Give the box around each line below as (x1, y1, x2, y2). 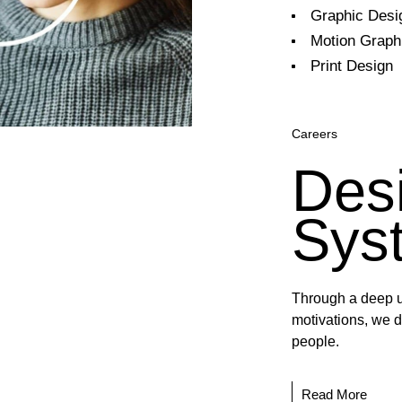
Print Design (310, 57, 394, 74)
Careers (292, 126, 338, 141)
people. (292, 333, 340, 349)
